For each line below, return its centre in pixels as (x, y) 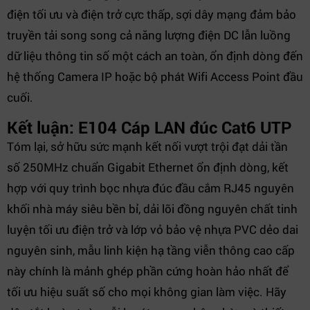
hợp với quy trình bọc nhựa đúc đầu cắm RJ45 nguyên (151, 188)
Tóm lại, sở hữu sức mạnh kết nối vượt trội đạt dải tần (147, 146)
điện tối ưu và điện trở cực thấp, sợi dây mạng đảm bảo (152, 14)
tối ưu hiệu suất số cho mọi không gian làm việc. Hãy (147, 292)
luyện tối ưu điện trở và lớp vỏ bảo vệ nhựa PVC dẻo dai (153, 229)
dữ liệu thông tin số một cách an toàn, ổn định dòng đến (155, 56)
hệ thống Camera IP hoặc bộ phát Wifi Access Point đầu (155, 76)
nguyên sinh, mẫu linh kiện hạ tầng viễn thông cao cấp (151, 250)
